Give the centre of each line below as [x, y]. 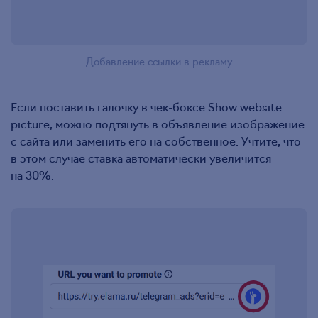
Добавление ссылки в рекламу [159, 61]
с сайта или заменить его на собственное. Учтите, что [156, 140]
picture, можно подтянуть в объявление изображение [158, 123]
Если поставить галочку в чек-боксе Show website [146, 106]
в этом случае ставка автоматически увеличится [141, 157]
